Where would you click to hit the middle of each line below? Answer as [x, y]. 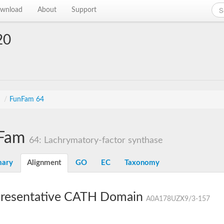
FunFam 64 [27, 99]
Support [84, 10]
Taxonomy [142, 163]
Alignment [44, 163]
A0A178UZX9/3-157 [178, 199]
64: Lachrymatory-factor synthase [96, 140]
